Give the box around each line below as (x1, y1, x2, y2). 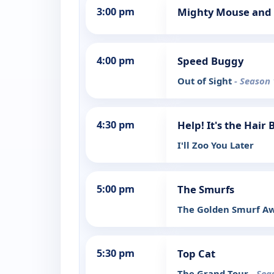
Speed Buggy (177, 54, 243, 68)
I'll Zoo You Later (177, 139, 254, 152)
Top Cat (177, 246, 215, 261)
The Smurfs (177, 182, 234, 197)
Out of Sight (177, 75, 234, 87)
